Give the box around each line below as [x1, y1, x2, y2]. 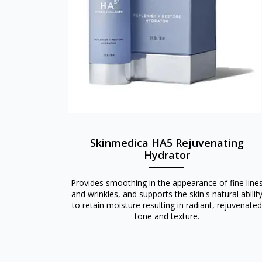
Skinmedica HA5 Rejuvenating [89, 136, 244, 150]
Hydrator [143, 148, 190, 163]
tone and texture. [134, 211, 199, 222]
